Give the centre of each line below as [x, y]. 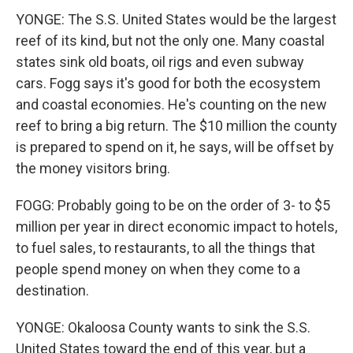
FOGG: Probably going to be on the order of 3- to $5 [173, 205]
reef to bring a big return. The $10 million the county [176, 126]
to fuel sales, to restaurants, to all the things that [165, 248]
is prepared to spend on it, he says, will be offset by [175, 147]
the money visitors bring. [93, 168]
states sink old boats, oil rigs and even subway [160, 62]
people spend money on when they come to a [158, 269]
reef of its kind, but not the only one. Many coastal [170, 41]
